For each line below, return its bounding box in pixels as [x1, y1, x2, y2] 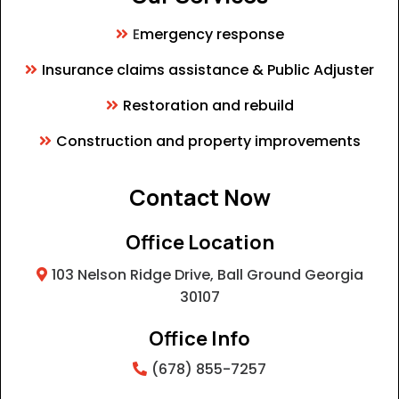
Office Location [125, 229, 274, 256]
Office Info [149, 325, 250, 353]
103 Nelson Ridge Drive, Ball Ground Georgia [51, 265, 363, 286]
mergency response [139, 24, 284, 45]
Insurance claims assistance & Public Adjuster [42, 60, 374, 81]
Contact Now [128, 182, 271, 214]
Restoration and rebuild [122, 95, 294, 117]
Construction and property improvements [55, 131, 361, 152]
